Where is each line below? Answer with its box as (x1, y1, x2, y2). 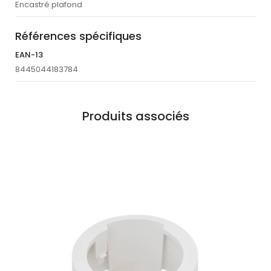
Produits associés (82, 108, 189, 125)
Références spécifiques (15, 28, 142, 44)
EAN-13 (15, 49, 43, 61)
